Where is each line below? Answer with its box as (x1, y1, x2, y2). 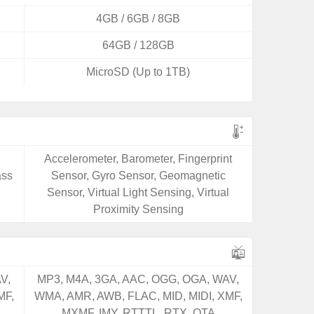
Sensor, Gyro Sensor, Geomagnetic (50, 170, 226, 182)
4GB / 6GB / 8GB (96, 13, 181, 25)
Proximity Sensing (93, 203, 184, 215)
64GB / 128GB (102, 39, 175, 51)
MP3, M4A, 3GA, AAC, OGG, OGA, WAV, (37, 273, 240, 285)
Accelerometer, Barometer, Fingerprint (44, 153, 233, 165)
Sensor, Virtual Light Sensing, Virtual (47, 186, 230, 198)
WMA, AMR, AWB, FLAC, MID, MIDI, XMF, (34, 290, 243, 302)
